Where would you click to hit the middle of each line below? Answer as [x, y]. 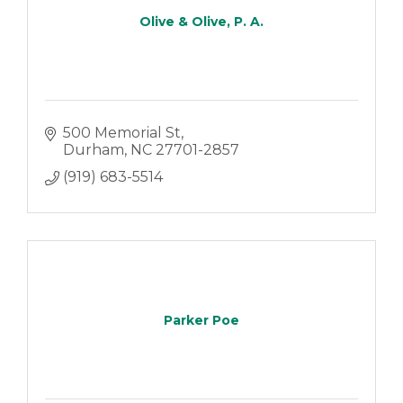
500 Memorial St [121, 132]
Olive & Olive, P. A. [201, 21]
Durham [93, 149]
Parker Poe [201, 320]
